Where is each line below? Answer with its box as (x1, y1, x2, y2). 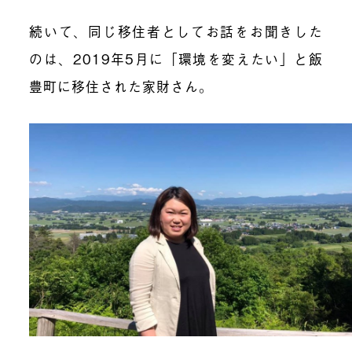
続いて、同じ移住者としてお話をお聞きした (29, 21, 323, 42)
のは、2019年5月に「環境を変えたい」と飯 (29, 49, 323, 69)
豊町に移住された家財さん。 (29, 76, 214, 97)
